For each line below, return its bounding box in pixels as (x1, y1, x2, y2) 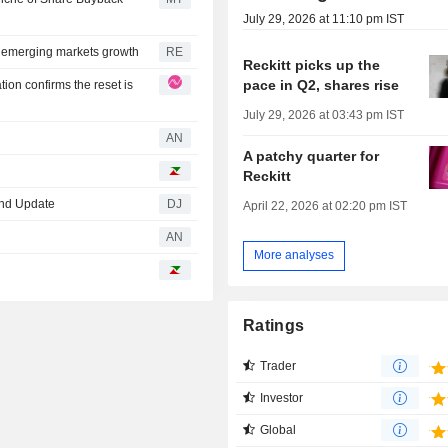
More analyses (254, 248, 335, 263)
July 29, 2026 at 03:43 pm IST (243, 107, 405, 122)
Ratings (243, 316, 305, 334)
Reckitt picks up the (243, 56, 381, 73)
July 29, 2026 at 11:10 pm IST (243, 11, 405, 26)
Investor (260, 390, 304, 405)
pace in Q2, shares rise (243, 76, 400, 93)
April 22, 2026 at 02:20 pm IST (243, 198, 408, 213)
